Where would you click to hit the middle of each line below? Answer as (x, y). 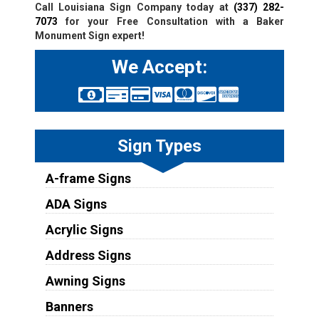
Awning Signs (85, 281)
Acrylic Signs (84, 229)
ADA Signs (76, 204)
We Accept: (159, 67)
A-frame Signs (88, 178)
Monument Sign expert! (89, 35)
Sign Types (159, 146)
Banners (69, 306)
